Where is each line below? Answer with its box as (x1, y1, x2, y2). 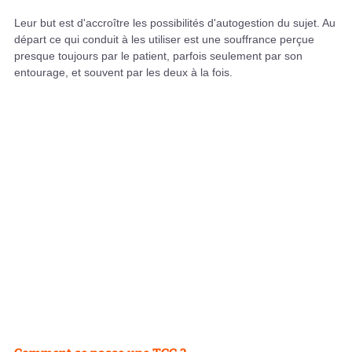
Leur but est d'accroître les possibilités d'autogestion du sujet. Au (14, 16, 335, 30)
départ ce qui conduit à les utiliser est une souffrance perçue (14, 33, 314, 46)
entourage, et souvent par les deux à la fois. (14, 66, 233, 79)
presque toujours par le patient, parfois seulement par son (14, 49, 302, 63)
